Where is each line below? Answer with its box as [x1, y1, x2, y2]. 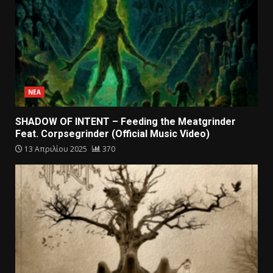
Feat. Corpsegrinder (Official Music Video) [15, 127, 210, 140]
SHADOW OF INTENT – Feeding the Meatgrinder [15, 115, 236, 127]
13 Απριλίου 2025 [23, 143, 89, 154]
